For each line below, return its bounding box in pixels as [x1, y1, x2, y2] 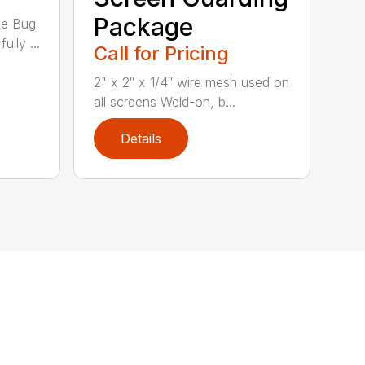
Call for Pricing [94, 41, 230, 65]
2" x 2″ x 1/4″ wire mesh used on [94, 73, 290, 90]
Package [94, 11, 194, 42]
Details [121, 130, 162, 147]
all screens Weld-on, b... [94, 93, 236, 110]
